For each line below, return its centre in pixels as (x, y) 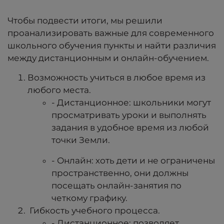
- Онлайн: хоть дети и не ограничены (133, 161)
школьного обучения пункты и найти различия (112, 46)
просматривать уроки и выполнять (129, 115)
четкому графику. (89, 198)
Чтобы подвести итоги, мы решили (85, 21)
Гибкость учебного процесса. (95, 211)
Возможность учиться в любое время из (116, 78)
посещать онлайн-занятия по (116, 186)
